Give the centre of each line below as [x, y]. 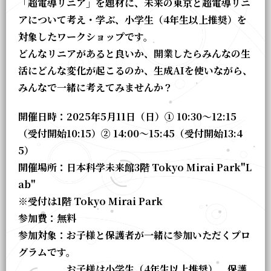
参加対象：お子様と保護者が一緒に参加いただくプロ [134, 235]
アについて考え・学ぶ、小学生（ [91, 20]
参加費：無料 [47, 218]
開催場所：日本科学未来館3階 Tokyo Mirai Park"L [135, 168]
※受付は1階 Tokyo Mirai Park [90, 201]
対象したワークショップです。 [86, 37]
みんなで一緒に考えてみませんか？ [96, 88]
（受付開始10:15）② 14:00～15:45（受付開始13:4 [130, 134]
